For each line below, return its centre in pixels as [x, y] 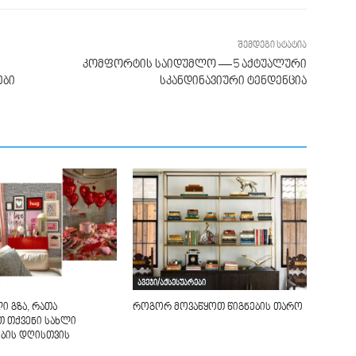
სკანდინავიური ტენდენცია [233, 81]
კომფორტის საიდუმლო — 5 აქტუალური [194, 64]
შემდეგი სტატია [272, 45]
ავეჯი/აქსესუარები [172, 282]
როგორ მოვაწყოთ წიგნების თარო [218, 307]
